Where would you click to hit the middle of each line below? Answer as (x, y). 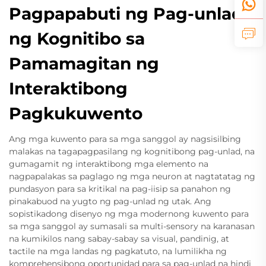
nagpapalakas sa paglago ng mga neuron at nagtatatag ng (132, 177)
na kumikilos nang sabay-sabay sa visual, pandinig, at (119, 239)
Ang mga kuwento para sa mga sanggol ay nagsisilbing (125, 139)
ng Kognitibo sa (77, 39)
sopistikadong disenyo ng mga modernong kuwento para (129, 214)
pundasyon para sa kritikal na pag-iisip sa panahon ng (120, 189)
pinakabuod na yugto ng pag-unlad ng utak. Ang (110, 202)
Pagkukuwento (76, 114)
